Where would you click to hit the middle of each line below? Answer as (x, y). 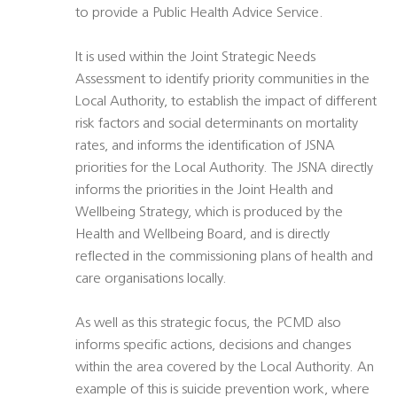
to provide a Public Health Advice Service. (199, 14)
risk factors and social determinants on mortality (217, 125)
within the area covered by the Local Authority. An (225, 368)
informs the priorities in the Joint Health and (204, 191)
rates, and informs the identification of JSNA (205, 147)
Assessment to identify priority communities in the (222, 80)
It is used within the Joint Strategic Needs (195, 58)
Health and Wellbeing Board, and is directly (202, 235)
